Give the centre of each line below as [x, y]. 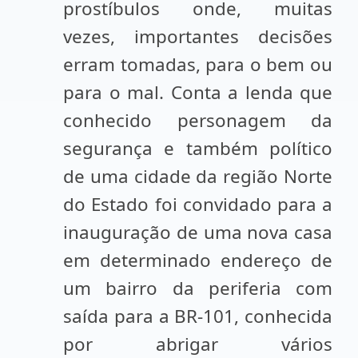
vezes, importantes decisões [198, 36]
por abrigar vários [198, 344]
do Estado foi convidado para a [198, 204]
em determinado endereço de [198, 260]
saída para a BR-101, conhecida [198, 316]
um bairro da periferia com [198, 288]
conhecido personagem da [198, 120]
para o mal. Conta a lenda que [198, 92]
